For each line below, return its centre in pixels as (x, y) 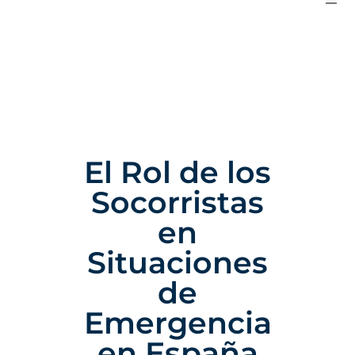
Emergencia (177, 323)
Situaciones (177, 263)
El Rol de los (177, 173)
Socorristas (177, 203)
